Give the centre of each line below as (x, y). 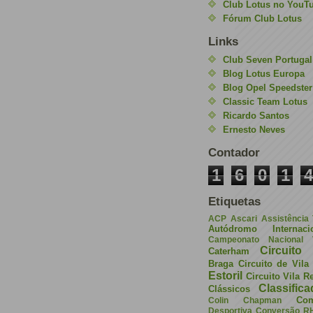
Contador (234, 153)
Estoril (225, 276)
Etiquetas (234, 201)
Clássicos (229, 289)
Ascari (243, 218)
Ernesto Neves (254, 130)
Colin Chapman (245, 300)
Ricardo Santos (256, 116)
